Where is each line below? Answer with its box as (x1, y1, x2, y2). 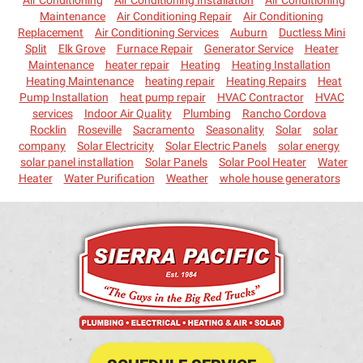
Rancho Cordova (241, 106, 327, 120)
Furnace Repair (116, 41, 193, 55)
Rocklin (30, 122, 66, 136)
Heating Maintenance (26, 74, 134, 88)
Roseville (78, 122, 122, 136)
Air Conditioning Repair (117, 9, 232, 23)
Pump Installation (19, 90, 109, 104)
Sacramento (133, 122, 194, 136)
